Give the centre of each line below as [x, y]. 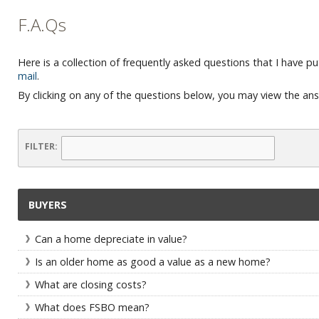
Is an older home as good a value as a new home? [153, 262]
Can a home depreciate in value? [111, 239]
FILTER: [41, 146]
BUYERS [48, 205]
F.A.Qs [42, 25]
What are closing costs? [91, 284]
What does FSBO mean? [92, 307]
